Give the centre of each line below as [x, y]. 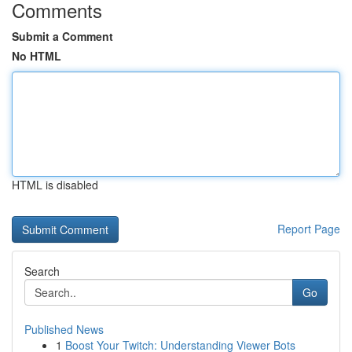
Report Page [309, 229]
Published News [64, 329]
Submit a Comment [62, 36]
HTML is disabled [55, 185]
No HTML [37, 56]
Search [42, 271]
